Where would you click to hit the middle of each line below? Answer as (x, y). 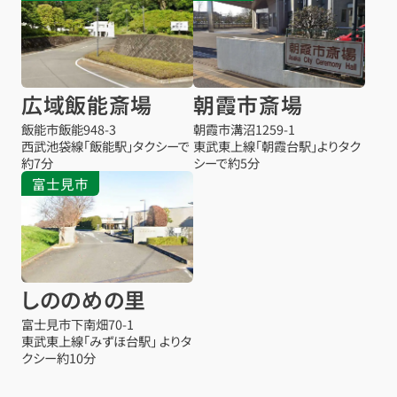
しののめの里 (84, 299)
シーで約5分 (227, 163)
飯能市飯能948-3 (68, 129)
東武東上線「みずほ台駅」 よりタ (106, 341)
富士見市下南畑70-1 (77, 324)
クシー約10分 (58, 358)
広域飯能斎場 (87, 105)
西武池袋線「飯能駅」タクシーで (105, 146)
